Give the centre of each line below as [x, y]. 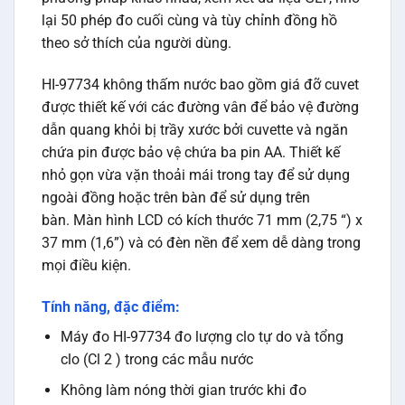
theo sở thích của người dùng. [137, 43]
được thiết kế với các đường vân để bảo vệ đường [200, 108]
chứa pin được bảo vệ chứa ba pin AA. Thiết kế [191, 153]
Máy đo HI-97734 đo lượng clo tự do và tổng [202, 336]
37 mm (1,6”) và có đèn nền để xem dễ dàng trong [201, 243]
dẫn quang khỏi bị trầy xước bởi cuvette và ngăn [195, 130]
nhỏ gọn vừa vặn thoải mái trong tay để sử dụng [196, 175]
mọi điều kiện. [86, 266]
